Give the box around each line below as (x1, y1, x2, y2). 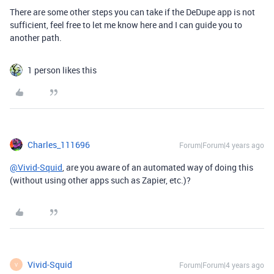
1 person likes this (28, 64, 97, 76)
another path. (10, 32, 62, 43)
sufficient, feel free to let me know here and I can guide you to (10, 19, 242, 31)
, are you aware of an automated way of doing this (62, 161, 253, 173)
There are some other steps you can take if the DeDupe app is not (10, 6, 255, 18)
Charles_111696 (28, 139, 90, 150)
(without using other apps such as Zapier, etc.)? (10, 174, 191, 186)
